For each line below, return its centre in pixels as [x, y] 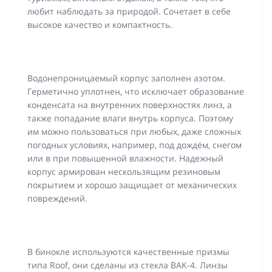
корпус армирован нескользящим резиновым [124, 172]
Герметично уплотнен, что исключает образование [136, 91]
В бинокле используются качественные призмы [128, 252]
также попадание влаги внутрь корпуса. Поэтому [130, 118]
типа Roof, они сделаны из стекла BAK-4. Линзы [127, 265]
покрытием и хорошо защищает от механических [132, 185]
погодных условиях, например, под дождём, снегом [134, 145]
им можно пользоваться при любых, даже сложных [134, 131]
